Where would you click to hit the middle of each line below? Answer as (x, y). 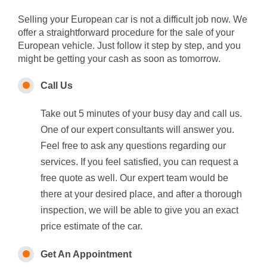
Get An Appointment (86, 254)
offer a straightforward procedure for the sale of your (126, 32)
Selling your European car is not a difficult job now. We (133, 19)
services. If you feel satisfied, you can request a (140, 162)
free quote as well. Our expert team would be (135, 178)
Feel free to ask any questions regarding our (133, 145)
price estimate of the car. (92, 226)
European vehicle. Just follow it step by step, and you (129, 45)
